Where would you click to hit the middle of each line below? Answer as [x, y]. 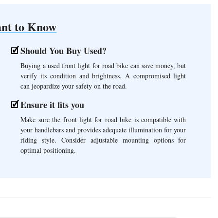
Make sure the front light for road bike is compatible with [103, 119]
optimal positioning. [48, 150]
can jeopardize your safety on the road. [74, 86]
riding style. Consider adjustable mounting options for [103, 140]
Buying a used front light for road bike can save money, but [103, 65]
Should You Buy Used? [64, 50]
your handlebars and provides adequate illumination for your [103, 129]
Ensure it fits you [53, 104]
